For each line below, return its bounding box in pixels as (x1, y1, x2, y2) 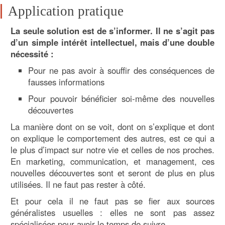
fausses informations (28, 76, 105, 88)
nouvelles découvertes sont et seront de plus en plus (11, 167, 214, 179)
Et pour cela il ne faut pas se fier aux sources (11, 195, 214, 207)
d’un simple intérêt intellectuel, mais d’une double (11, 36, 214, 49)
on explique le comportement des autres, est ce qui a (11, 132, 214, 145)
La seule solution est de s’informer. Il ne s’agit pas (11, 25, 214, 37)
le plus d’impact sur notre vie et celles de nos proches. (11, 144, 214, 156)
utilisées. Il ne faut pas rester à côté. (11, 178, 146, 191)
